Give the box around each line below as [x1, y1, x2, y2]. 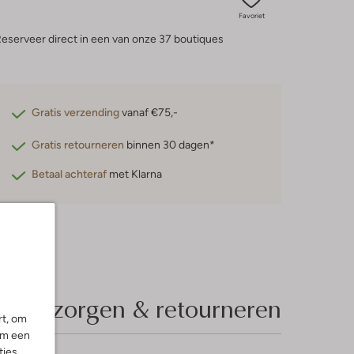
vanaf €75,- [119, 106, 179, 119]
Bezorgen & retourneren [24, 290, 281, 326]
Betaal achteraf [32, 168, 107, 180]
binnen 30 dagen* [124, 138, 216, 151]
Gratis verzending [32, 106, 120, 119]
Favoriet [238, 12, 265, 20]
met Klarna [107, 168, 163, 180]
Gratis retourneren [32, 138, 125, 151]
